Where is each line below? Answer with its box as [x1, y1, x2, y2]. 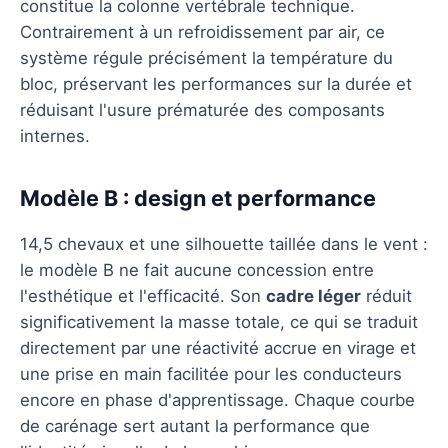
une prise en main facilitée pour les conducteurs [20, 363, 402, 384]
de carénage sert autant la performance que [20, 415, 370, 436]
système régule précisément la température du [20, 47, 393, 68]
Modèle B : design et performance [20, 184, 376, 211]
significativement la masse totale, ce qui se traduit [20, 311, 418, 332]
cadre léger [266, 285, 361, 306]
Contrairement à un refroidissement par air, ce [20, 21, 385, 42]
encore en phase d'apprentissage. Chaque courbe [20, 389, 415, 410]
